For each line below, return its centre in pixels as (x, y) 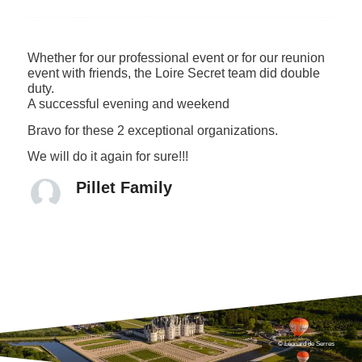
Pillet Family (124, 188)
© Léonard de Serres (306, 343)
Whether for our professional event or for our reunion (176, 58)
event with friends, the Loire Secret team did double (174, 74)
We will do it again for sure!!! (108, 157)
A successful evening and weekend (128, 104)
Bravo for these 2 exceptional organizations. (153, 130)
